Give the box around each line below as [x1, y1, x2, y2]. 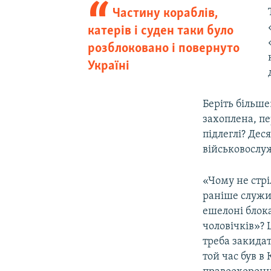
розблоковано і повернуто [87, 41, 240, 56]
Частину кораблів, [113, 6, 218, 21]
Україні [87, 59, 129, 73]
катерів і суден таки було [87, 24, 233, 38]
